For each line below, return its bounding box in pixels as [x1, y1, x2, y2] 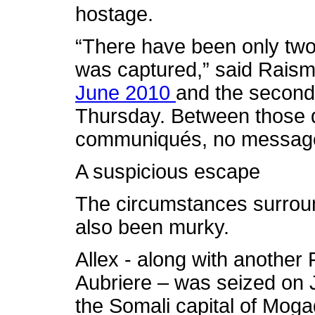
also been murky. [75, 216, 229, 238]
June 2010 [75, 82, 176, 104]
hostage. [75, 3, 153, 25]
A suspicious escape [75, 160, 260, 183]
